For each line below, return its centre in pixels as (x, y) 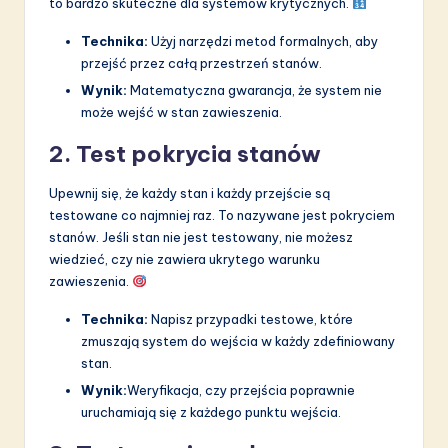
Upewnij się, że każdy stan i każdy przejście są (189, 193)
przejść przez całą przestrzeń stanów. (201, 62)
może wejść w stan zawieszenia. (181, 112)
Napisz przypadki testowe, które (250, 319)
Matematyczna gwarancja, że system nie (254, 90)
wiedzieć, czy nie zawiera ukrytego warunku (184, 259)
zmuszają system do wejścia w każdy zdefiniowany (238, 341)
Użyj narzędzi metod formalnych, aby (263, 40)
